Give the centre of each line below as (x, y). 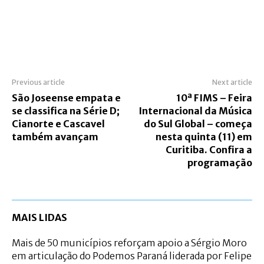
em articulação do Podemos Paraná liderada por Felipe (132, 255)
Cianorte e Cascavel (58, 123)
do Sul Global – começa (198, 123)
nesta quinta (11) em (204, 136)
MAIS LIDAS (39, 217)
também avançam (55, 136)
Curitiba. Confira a (209, 149)
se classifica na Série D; (66, 110)
